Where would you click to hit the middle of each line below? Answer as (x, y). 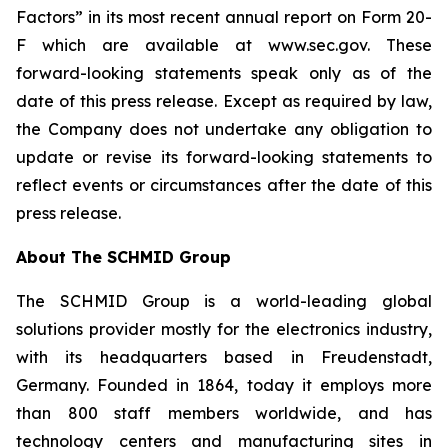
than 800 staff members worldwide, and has (224, 413)
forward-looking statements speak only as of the (224, 73)
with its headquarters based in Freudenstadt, (224, 357)
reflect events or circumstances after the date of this (224, 185)
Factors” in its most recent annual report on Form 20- (224, 17)
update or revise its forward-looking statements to (224, 157)
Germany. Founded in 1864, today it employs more (224, 385)
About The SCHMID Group (123, 257)
